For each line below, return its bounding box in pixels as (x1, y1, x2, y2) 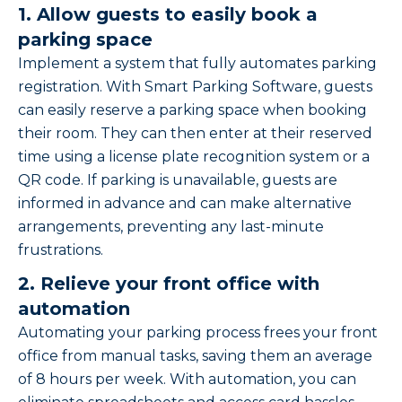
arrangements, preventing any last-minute (18, 218, 324, 236)
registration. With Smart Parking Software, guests (18, 78, 372, 96)
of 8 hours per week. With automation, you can (18, 371, 356, 389)
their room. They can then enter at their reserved (18, 125, 372, 143)
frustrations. (18, 241, 103, 259)
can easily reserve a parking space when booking (18, 101, 367, 119)
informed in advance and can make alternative (18, 195, 352, 213)
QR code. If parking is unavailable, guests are (18, 171, 337, 189)
